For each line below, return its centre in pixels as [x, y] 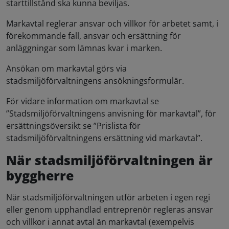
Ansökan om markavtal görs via [66, 68]
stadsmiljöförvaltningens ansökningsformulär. [95, 81]
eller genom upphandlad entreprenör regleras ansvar [110, 210]
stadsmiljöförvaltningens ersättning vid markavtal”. [104, 138]
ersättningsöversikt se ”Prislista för [73, 126]
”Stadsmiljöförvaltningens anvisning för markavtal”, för [111, 113]
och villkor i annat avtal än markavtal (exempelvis [100, 222]
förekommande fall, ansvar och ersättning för [94, 36]
